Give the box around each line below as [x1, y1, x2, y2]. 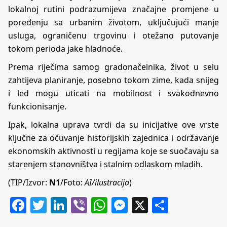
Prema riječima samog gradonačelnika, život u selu [8, 61, 219, 72]
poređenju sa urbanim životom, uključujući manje [8, 16, 219, 28]
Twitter [47, 194, 100, 216]
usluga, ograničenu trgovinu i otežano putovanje [8, 29, 219, 41]
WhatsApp [107, 194, 186, 216]
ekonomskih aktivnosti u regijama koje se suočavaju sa [8, 145, 219, 157]
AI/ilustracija [85, 176, 129, 188]
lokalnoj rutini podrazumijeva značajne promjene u [8, 3, 219, 15]
